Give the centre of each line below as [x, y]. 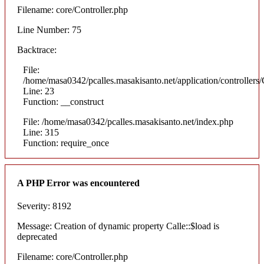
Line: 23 [39, 91]
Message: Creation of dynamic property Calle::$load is [118, 226]
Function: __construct [63, 102]
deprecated [37, 236]
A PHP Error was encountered [78, 183]
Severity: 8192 [44, 206]
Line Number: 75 [49, 30]
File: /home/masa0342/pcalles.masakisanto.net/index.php [128, 122]
